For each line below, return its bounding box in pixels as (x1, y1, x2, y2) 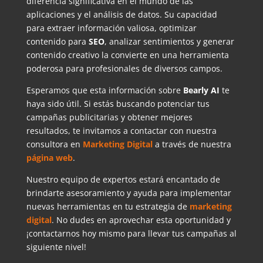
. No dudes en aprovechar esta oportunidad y (51, 214, 231, 226)
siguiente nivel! (26, 241, 86, 253)
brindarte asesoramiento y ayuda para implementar (26, 187, 231, 199)
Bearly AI (183, 85, 222, 96)
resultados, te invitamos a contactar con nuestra (26, 125, 217, 137)
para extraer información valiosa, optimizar (26, 22, 197, 34)
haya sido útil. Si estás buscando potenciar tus (26, 98, 210, 110)
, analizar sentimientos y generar (104, 36, 234, 48)
